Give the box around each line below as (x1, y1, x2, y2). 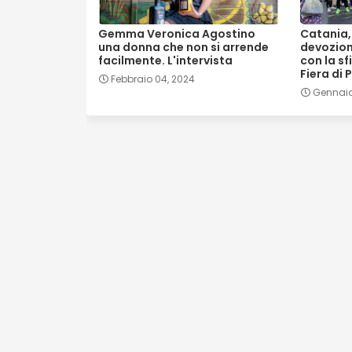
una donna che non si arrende (97, 39, 269, 56)
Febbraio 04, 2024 (110, 72, 195, 86)
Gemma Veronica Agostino (97, 26, 255, 42)
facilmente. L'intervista (97, 53, 233, 69)
